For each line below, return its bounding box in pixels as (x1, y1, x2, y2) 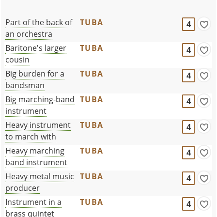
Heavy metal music (5, 170, 75, 182)
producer (5, 182, 40, 193)
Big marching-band (5, 93, 75, 105)
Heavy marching (5, 145, 65, 156)
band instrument (5, 156, 68, 168)
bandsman (5, 79, 45, 91)
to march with (5, 131, 57, 142)
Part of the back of (5, 16, 73, 28)
